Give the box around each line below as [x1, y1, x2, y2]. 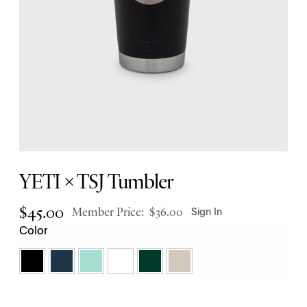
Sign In [191, 208, 223, 218]
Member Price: [72, 207, 149, 220]
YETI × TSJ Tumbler [19, 174, 173, 195]
